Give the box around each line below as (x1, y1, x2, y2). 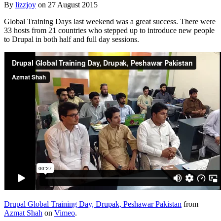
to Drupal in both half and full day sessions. (4, 35, 139, 43)
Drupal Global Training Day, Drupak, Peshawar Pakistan (4, 199, 182, 208)
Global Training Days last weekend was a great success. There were (4, 17, 216, 26)
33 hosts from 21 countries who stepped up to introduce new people (4, 26, 215, 35)
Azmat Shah (4, 208, 42, 217)
